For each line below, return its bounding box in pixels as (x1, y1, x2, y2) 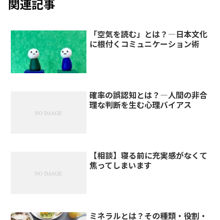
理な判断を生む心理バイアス (89, 98, 192, 110)
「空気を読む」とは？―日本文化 (89, 28, 208, 40)
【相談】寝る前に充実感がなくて (89, 149, 208, 161)
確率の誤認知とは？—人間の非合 (89, 88, 208, 101)
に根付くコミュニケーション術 (89, 38, 200, 50)
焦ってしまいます (89, 159, 152, 171)
